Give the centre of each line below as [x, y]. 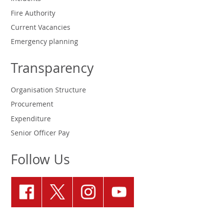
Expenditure [31, 120]
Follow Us [41, 162]
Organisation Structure [49, 91]
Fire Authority [33, 14]
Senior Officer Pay [40, 134]
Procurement [32, 105]
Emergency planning [45, 43]
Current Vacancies [41, 29]
